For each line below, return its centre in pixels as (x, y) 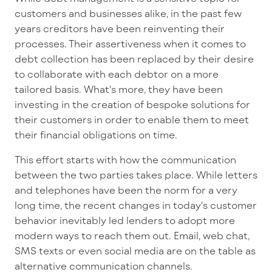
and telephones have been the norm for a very (126, 190)
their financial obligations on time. (96, 135)
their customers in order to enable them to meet (132, 120)
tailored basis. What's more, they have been (119, 89)
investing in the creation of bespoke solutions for (132, 104)
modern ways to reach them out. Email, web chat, (132, 236)
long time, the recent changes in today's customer (136, 205)
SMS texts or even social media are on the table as (135, 251)
